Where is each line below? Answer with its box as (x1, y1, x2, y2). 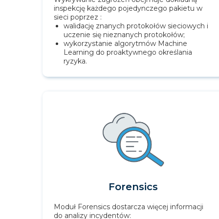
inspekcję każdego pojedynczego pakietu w (54, 4, 202, 13)
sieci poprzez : (54, 13, 102, 22)
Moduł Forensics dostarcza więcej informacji (54, 202, 203, 212)
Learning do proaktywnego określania (64, 48, 192, 57)
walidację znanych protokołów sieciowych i (64, 22, 208, 31)
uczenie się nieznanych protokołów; (64, 30, 185, 40)
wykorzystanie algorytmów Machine (64, 39, 187, 48)
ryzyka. (64, 57, 87, 66)
